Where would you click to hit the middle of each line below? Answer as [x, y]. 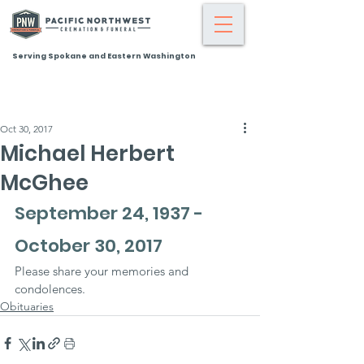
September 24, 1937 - [111, 213]
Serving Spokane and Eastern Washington [104, 56]
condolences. [50, 289]
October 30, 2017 [89, 246]
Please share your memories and [103, 271]
